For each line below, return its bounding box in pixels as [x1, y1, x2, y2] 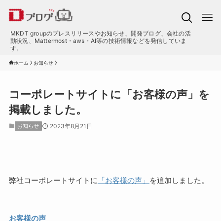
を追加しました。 [149, 176, 209, 185]
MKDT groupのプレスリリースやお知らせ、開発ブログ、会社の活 [10, 30, 191, 37]
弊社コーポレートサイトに [8, 176, 98, 185]
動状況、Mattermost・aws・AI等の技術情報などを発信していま [10, 37, 187, 44]
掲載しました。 [8, 103, 87, 116]
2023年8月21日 [49, 122, 92, 130]
